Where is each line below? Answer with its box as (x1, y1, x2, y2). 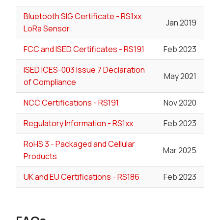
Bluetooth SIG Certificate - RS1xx (24, 11, 141, 22)
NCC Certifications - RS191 (24, 97, 119, 109)
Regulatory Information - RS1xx (24, 118, 133, 129)
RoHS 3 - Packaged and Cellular (24, 138, 135, 150)
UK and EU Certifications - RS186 (24, 171, 139, 183)
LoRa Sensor (24, 23, 70, 34)
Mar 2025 (163, 144, 196, 156)
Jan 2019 (166, 17, 196, 28)
